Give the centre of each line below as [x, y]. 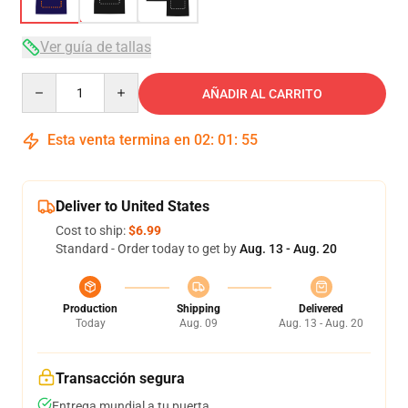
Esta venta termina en [119, 140]
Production [90, 309]
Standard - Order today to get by [148, 249]
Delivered [321, 309]
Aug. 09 [198, 323]
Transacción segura [120, 378]
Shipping [198, 309]
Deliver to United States [133, 206]
